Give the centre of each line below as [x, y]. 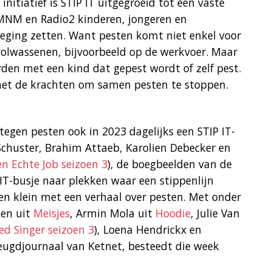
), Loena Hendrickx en [148, 230]
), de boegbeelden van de [170, 164]
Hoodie [173, 213]
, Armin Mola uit [113, 213]
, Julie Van [215, 213]
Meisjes [52, 213]
